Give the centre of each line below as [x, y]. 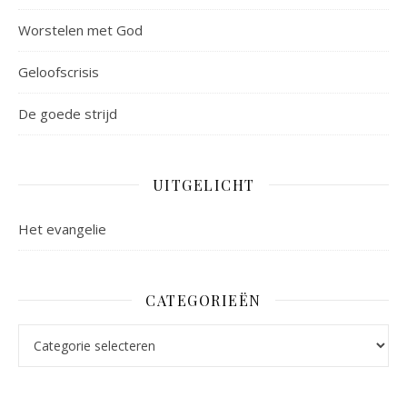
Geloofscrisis [59, 71]
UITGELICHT [203, 184]
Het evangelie [62, 228]
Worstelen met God [80, 30]
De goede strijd [68, 113]
